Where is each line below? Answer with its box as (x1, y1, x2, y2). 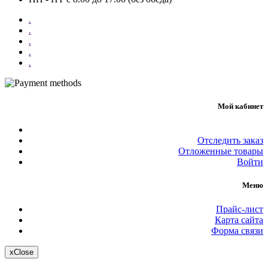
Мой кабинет (218, 102, 263, 111)
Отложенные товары (178, 146, 263, 157)
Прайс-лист (216, 203, 263, 214)
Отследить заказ (197, 135, 263, 146)
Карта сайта (215, 214, 263, 225)
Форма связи (211, 225, 263, 236)
